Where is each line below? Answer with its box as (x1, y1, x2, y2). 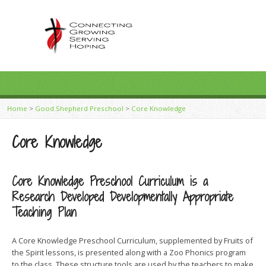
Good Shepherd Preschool (35, 104, 123, 113)
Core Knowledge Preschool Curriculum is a (12, 173, 208, 189)
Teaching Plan (12, 204, 77, 220)
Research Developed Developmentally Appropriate (12, 189, 233, 205)
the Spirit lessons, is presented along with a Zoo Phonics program (12, 247, 246, 258)
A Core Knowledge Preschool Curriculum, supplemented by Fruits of (12, 235, 253, 246)
